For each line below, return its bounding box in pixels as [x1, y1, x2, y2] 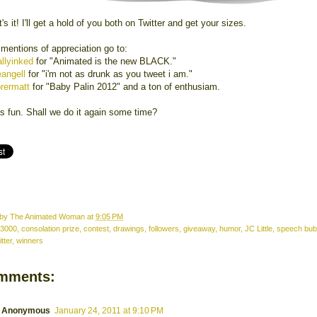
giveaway [183, 224, 215, 234]
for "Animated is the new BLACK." [36, 56, 176, 67]
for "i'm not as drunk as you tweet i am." [28, 69, 192, 80]
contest [83, 224, 109, 234]
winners [16, 236, 43, 246]
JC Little [245, 224, 272, 234]
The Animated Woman [10, 212, 85, 221]
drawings [113, 224, 144, 234]
